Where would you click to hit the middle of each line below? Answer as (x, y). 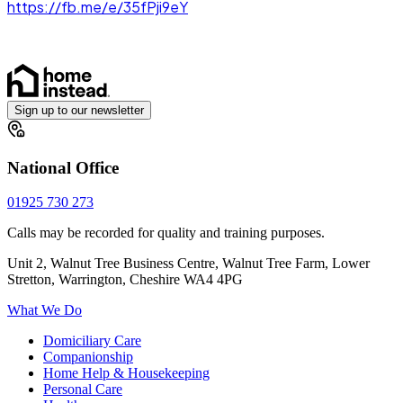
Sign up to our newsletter (79, 110)
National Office (63, 167)
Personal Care (83, 390)
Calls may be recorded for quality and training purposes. (166, 233)
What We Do (45, 310)
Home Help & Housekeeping (126, 373)
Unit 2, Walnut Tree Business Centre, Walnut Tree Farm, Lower (188, 264)
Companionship (88, 357)
